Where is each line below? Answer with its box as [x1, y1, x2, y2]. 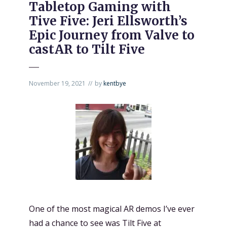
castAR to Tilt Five [29, 42, 145, 57]
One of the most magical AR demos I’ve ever [29, 203, 195, 214]
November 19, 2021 [29, 79, 86, 88]
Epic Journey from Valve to [29, 27, 195, 43]
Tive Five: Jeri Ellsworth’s [29, 13, 187, 29]
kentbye [103, 79, 126, 88]
